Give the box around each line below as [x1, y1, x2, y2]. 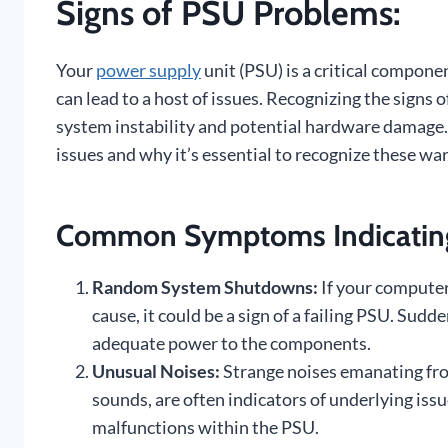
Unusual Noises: [92, 360, 220, 383]
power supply [96, 59, 201, 82]
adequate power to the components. [92, 332, 371, 355]
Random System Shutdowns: [92, 276, 318, 299]
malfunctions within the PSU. [92, 416, 319, 439]
